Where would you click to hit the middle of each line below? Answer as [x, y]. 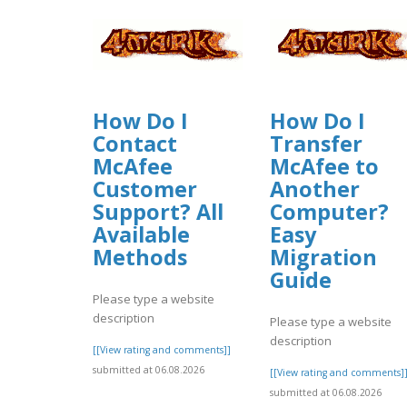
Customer [145, 189]
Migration [323, 257]
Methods [140, 257]
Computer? [329, 211]
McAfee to [324, 166]
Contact [135, 143]
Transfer [316, 143]
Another [315, 189]
